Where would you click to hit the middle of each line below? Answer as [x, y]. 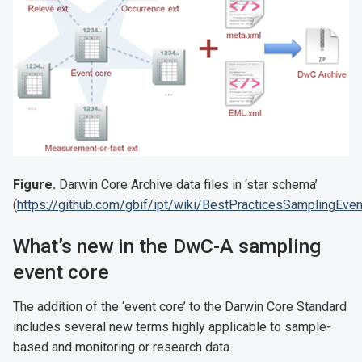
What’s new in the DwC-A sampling [167, 246]
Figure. [34, 185]
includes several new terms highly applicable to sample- [172, 326]
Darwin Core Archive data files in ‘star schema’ [187, 185]
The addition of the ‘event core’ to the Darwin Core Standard [180, 306]
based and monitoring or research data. [122, 347]
